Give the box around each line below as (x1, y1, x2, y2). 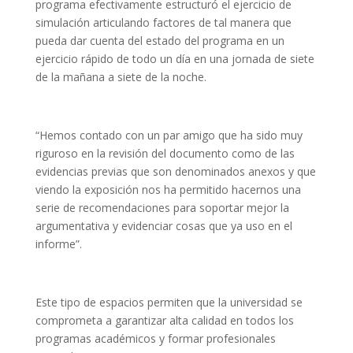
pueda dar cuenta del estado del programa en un (35, 33, 284, 48)
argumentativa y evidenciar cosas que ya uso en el (35, 218, 292, 233)
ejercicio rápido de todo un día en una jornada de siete (35, 51, 314, 66)
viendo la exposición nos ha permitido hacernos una (35, 182, 301, 197)
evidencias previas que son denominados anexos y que (35, 164, 316, 179)
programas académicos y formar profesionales (35, 331, 276, 346)
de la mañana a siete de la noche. (35, 69, 206, 84)
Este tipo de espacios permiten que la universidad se (35, 295, 303, 310)
